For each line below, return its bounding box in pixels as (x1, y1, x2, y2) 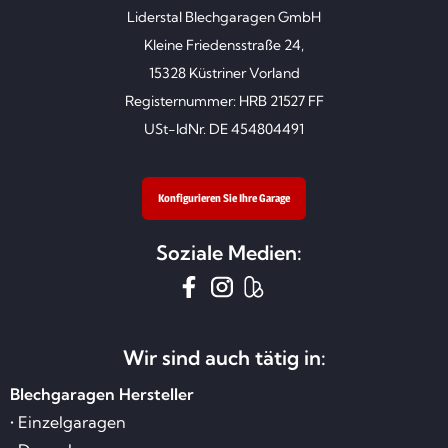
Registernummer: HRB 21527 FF (124, 91, 324, 110)
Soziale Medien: (156, 239, 302, 265)
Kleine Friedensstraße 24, (144, 35, 304, 54)
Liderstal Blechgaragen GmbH (127, 7, 321, 26)
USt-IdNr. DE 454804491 (144, 119, 304, 138)
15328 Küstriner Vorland (148, 63, 300, 82)
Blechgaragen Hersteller (10, 384, 194, 405)
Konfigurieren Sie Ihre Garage (158, 190, 290, 205)
